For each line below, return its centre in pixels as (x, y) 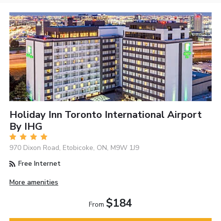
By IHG (26, 127)
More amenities (34, 183)
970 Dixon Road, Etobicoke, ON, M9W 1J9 (74, 148)
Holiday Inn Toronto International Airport (106, 115)
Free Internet (39, 164)
